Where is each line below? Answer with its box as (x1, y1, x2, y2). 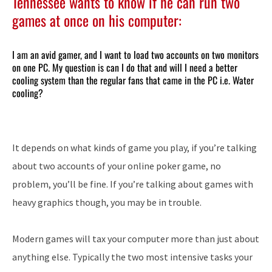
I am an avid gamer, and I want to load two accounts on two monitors (12, 47, 259, 63)
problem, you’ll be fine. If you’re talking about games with (12, 178, 253, 191)
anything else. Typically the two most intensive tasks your (12, 251, 253, 263)
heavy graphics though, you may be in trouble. (12, 196, 202, 209)
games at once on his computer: (12, 9, 182, 32)
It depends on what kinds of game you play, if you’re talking (12, 141, 257, 154)
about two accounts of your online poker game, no (12, 160, 221, 172)
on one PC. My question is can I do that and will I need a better (12, 60, 237, 75)
